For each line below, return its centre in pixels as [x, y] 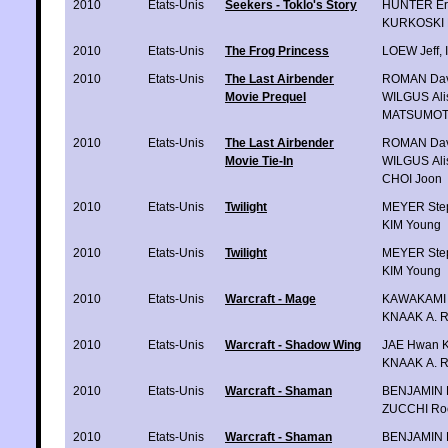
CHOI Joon [412, 178]
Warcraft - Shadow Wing [293, 344]
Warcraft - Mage [270, 298]
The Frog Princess [277, 50]
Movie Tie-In [259, 160]
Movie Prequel [265, 96]
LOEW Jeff [410, 50]
